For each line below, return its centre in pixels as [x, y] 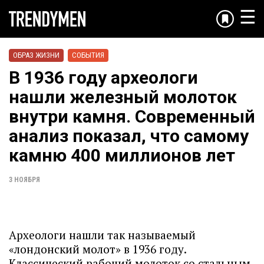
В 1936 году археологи [103, 77]
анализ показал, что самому [129, 136]
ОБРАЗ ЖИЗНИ [36, 55]
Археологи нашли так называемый [102, 235]
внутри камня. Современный [132, 116]
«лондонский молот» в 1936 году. [98, 249]
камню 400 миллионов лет [122, 155]
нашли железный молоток [123, 97]
